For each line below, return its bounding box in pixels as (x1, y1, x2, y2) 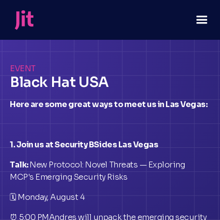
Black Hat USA (10, 74, 109, 91)
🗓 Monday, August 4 (10, 192, 85, 202)
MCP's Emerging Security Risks (10, 172, 128, 182)
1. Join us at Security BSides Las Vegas (10, 139, 159, 150)
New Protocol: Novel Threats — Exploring (29, 160, 185, 170)
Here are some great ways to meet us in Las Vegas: (10, 99, 208, 110)
